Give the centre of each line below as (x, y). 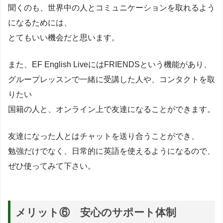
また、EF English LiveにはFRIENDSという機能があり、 (110, 65)
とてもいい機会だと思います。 (64, 38)
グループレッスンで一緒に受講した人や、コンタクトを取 (111, 80)
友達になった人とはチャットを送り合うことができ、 (104, 136)
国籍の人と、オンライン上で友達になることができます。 (111, 110)
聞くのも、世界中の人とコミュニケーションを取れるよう (111, 8)
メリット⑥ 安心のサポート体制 (96, 213)
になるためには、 (40, 23)
